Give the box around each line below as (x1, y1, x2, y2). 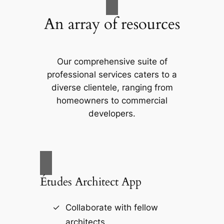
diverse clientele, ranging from (51, 82, 173, 92)
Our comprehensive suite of (56, 56, 167, 66)
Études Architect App (39, 174, 141, 190)
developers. (88, 108, 135, 118)
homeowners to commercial (56, 95, 167, 105)
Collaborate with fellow (65, 202, 158, 212)
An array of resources (44, 13, 180, 35)
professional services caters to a (47, 69, 177, 79)
